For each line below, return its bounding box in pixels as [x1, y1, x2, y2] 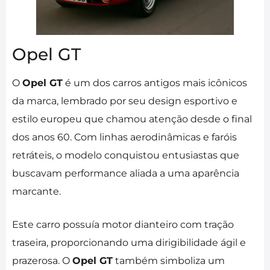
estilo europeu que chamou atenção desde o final [12, 113, 252, 125]
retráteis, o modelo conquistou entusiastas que [12, 149, 239, 162]
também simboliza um [113, 255, 225, 267]
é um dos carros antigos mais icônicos [63, 77, 247, 89]
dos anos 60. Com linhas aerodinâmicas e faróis [12, 131, 237, 143]
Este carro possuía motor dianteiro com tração [12, 219, 234, 231]
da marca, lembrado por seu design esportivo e [12, 95, 237, 107]
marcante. [12, 186, 61, 198]
